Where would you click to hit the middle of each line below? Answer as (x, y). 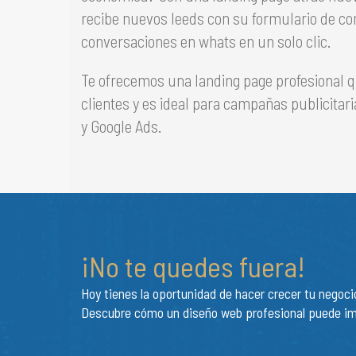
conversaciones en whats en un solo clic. (206, 41)
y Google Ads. (122, 126)
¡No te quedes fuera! (193, 266)
